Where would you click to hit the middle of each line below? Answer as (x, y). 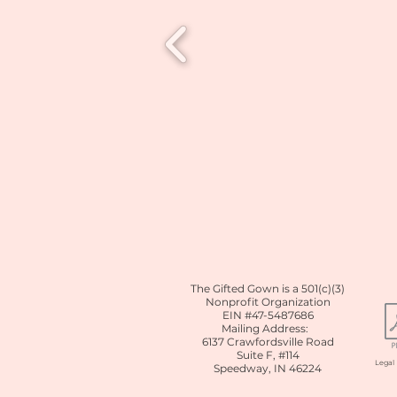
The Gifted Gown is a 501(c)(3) (268, 289)
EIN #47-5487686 (268, 315)
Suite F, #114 (268, 355)
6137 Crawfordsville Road (268, 342)
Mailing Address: (268, 329)
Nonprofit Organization (268, 302)
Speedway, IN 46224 (268, 369)
